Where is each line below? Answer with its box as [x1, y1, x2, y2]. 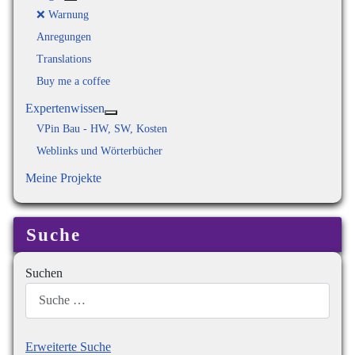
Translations [36, 53, 91, 66]
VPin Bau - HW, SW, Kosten [36, 123, 167, 136]
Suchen [25, 265, 63, 280]
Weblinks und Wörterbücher [36, 145, 162, 158]
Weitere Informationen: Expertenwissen [110, 113, 307, 128]
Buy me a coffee [36, 75, 110, 88]
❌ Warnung [36, 9, 89, 21]
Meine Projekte [25, 170, 101, 185]
